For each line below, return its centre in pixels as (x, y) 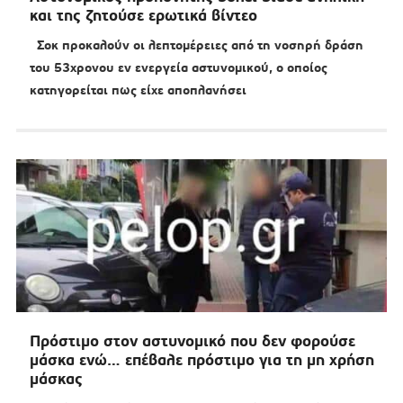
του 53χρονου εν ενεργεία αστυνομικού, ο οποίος (178, 68)
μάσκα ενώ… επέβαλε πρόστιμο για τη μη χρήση (201, 360)
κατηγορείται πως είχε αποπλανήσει (138, 90)
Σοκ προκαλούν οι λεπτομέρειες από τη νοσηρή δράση (196, 45)
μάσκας (56, 379)
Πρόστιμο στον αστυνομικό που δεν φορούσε (192, 341)
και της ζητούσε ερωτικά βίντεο (143, 16)
